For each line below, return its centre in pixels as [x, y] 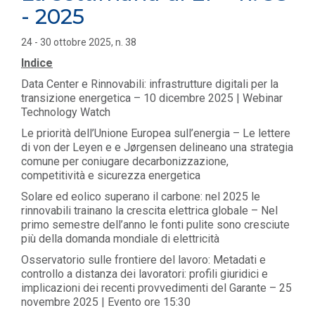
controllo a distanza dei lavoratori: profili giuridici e [144, 274]
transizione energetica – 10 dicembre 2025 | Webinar [152, 98]
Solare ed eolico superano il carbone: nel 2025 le [141, 197]
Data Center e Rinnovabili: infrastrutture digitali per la [150, 84]
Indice [37, 63]
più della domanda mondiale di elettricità [120, 239]
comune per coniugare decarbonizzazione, [125, 161]
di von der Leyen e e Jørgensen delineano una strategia [157, 147]
